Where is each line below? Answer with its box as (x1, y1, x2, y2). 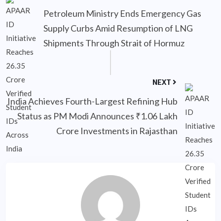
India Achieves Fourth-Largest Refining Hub (7, 95, 178, 107)
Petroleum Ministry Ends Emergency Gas (43, 7, 201, 19)
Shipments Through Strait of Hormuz (43, 37, 184, 48)
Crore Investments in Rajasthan (56, 125, 178, 136)
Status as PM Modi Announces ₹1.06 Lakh (17, 110, 178, 121)
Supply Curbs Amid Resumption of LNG (43, 22, 193, 34)
